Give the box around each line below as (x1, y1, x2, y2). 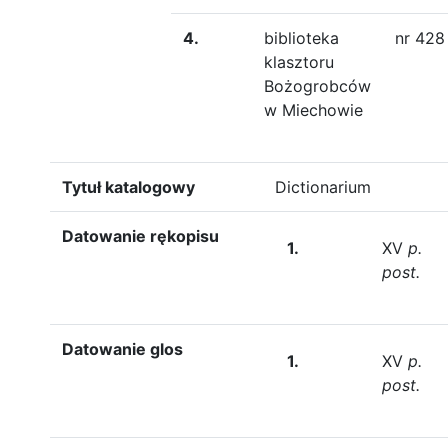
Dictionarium (275, 177, 371, 197)
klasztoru (264, 52, 334, 72)
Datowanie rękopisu (62, 226, 219, 246)
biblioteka (264, 28, 339, 48)
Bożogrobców (264, 76, 371, 96)
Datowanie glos (62, 339, 183, 359)
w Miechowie (264, 100, 363, 120)
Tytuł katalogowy (62, 177, 195, 197)
